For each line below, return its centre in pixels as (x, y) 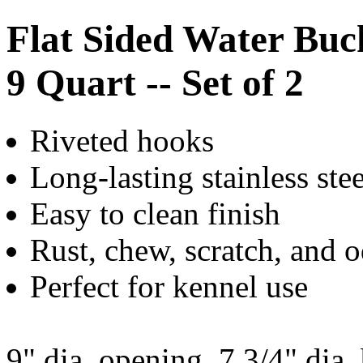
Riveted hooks (122, 140)
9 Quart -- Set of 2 (155, 83)
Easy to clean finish (155, 213)
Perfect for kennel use (169, 286)
